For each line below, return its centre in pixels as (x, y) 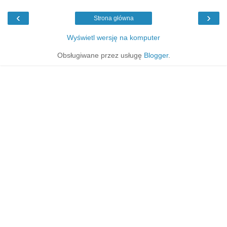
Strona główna (113, 18)
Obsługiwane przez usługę (100, 55)
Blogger (156, 55)
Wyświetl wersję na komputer (113, 37)
